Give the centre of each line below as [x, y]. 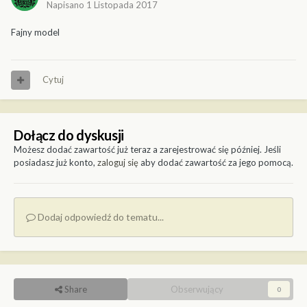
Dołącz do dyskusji [69, 135]
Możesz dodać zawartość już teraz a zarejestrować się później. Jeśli [147, 150]
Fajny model [35, 33]
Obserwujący [197, 290]
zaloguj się [118, 163]
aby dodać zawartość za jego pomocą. [216, 163]
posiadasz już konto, [56, 163]
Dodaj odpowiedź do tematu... [100, 217]
